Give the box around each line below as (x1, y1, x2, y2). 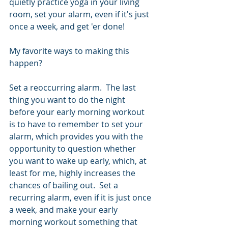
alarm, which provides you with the (9, 130, 145, 142)
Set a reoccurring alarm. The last (9, 81, 138, 93)
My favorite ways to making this (9, 45, 131, 56)
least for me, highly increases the (9, 167, 137, 179)
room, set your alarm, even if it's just (9, 8, 151, 20)
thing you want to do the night (9, 94, 127, 105)
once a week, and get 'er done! (9, 20, 125, 32)
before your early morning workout (9, 106, 147, 118)
